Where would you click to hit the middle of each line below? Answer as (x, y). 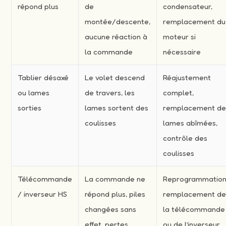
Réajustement (187, 77)
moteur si (180, 36)
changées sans (111, 209)
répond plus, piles (115, 194)
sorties (30, 107)
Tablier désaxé (43, 77)
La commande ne (115, 179)
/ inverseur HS (43, 194)
